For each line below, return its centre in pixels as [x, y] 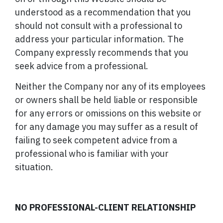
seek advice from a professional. [82, 66]
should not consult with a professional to [99, 26]
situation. [34, 167]
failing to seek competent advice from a [96, 140]
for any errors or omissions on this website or [108, 113]
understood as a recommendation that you [103, 12]
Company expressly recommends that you [102, 53]
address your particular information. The [99, 39]
